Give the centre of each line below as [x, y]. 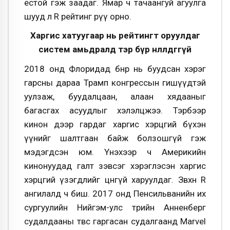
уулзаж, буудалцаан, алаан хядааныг [115, 96]
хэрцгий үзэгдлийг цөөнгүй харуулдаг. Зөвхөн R [115, 179]
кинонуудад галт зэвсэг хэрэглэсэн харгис [115, 166]
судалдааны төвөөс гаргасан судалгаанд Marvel [115, 221]
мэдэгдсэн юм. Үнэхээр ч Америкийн [115, 152]
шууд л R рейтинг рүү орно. [78, 16]
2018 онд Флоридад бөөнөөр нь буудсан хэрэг [115, 69]
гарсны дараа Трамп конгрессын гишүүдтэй [115, 82]
